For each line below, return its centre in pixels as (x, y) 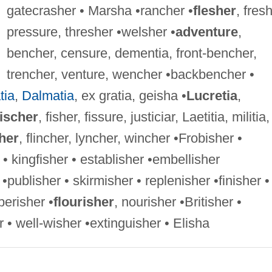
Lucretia (212, 95)
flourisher (83, 202)
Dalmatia (48, 95)
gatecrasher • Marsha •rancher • (100, 10)
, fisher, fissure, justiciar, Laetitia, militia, (154, 117)
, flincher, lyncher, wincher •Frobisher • (130, 138)
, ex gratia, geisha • (130, 95)
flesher (214, 10)
